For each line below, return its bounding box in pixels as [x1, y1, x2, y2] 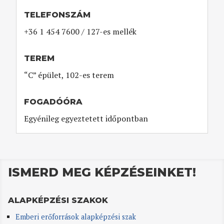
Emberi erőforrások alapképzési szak [15, 211, 136, 221]
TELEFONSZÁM [24, 9, 91, 19]
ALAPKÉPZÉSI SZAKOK [8, 195, 108, 205]
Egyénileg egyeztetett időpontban [24, 112, 148, 124]
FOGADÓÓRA [24, 96, 83, 106]
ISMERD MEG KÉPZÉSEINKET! [8, 164, 196, 179]
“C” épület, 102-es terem [24, 69, 114, 80]
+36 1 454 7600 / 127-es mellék [24, 25, 137, 37]
